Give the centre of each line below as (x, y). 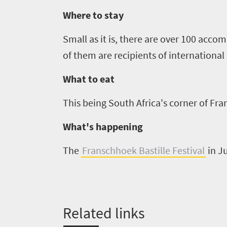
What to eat (89, 79)
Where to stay (94, 15)
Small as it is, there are (111, 39)
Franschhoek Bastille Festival (143, 150)
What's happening (104, 126)
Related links (104, 213)
